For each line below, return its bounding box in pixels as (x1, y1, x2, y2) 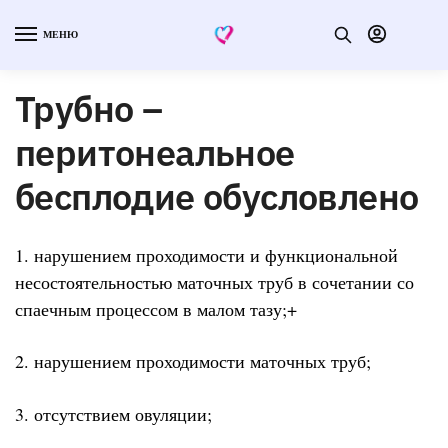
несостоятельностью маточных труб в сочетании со (15, 269, 414, 294)
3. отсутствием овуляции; (15, 401, 212, 426)
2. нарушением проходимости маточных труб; (15, 349, 371, 374)
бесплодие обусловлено (15, 172, 419, 220)
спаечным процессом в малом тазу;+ (15, 296, 297, 321)
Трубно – (15, 84, 163, 132)
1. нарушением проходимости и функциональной (15, 242, 398, 267)
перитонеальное (15, 128, 295, 176)
